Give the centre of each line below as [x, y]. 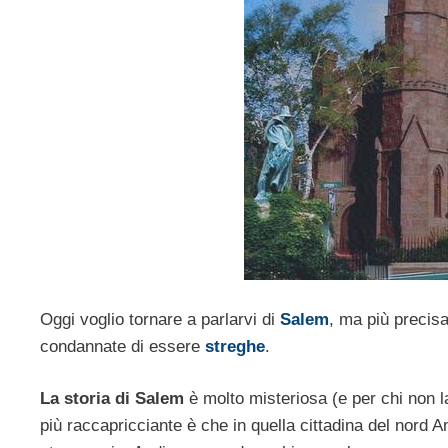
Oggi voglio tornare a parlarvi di [160, 319]
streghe [235, 346]
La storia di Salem [114, 399]
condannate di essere [122, 346]
